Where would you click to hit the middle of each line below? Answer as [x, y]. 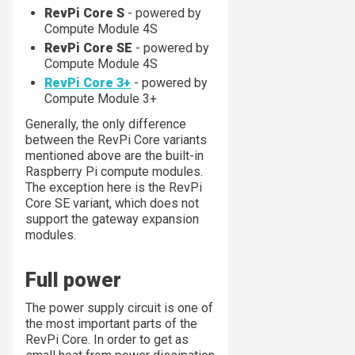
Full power [73, 280]
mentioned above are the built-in [115, 156]
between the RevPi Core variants [116, 140]
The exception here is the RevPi [114, 188]
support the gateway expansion [112, 219]
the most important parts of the [111, 324]
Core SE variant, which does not [112, 204]
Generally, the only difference [106, 124]
